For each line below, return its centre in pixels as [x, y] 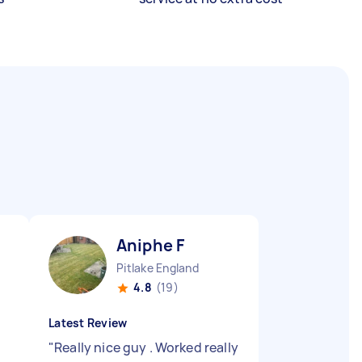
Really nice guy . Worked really [146, 347]
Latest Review [88, 323]
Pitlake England [158, 268]
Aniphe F [151, 245]
